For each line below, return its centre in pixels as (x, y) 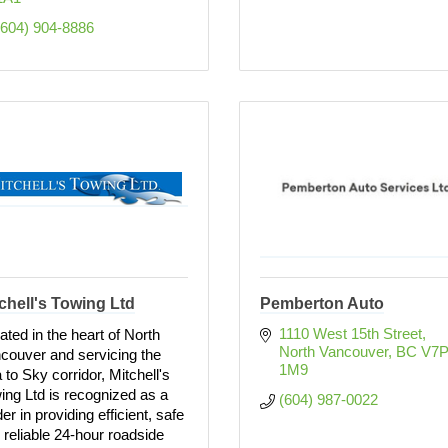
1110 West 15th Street (350, 333)
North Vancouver (333, 351)
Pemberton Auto (322, 303)
